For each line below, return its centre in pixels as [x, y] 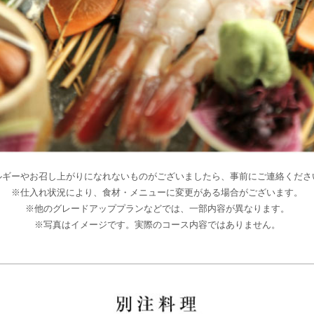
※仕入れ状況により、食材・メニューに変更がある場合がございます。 [157, 192]
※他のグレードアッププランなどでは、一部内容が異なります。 [157, 209]
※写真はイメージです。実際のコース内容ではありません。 [157, 225]
